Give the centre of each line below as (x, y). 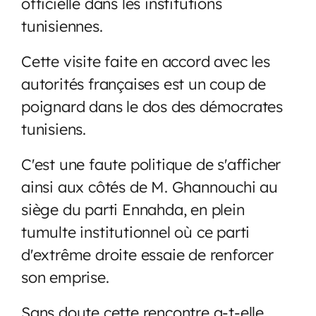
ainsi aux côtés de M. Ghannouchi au (150, 186)
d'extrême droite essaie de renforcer (147, 254)
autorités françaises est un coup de (144, 83)
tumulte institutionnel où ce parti (136, 231)
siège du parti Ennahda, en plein (133, 209)
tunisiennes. (62, 25)
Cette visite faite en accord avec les (146, 61)
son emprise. (65, 276)
